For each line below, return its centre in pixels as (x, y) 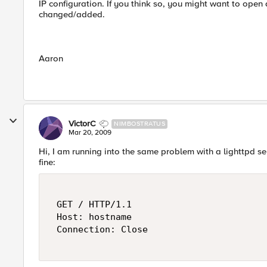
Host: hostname (94, 217)
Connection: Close (102, 229)
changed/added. (72, 14)
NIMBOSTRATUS (139, 124)
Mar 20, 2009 (90, 133)
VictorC (82, 124)
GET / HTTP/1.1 (94, 204)
